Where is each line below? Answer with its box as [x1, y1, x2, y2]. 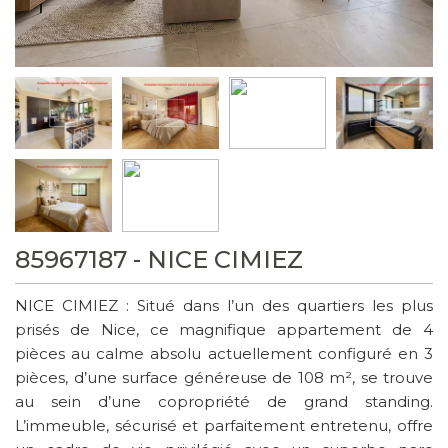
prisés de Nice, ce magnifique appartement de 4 [15, 320, 433, 340]
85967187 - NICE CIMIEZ [15, 245, 303, 275]
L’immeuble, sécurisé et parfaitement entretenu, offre [15, 416, 433, 436]
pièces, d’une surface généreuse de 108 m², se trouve [15, 368, 433, 388]
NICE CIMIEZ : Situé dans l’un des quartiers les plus [15, 296, 433, 316]
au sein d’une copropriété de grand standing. [15, 392, 433, 412]
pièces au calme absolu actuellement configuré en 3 [15, 344, 433, 364]
